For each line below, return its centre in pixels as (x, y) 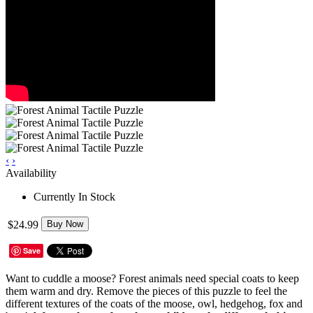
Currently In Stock (74, 196)
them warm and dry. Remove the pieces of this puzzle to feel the (146, 291)
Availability (31, 173)
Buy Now (65, 224)
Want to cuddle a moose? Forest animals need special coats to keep (152, 278)
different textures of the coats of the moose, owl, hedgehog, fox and (154, 303)
